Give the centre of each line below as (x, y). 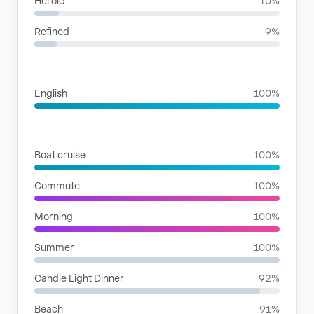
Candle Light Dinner (79, 278)
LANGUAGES (65, 69)
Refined (52, 32)
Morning (54, 217)
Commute (57, 186)
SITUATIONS (64, 131)
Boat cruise (60, 155)
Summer (54, 247)
